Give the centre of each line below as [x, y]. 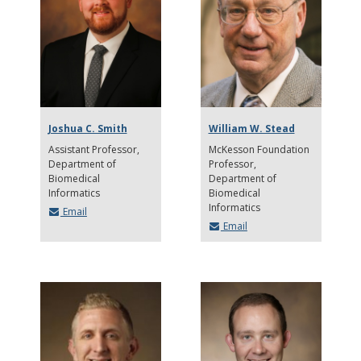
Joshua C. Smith [87, 128]
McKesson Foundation [259, 149]
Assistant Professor [93, 149]
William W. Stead [251, 128]
